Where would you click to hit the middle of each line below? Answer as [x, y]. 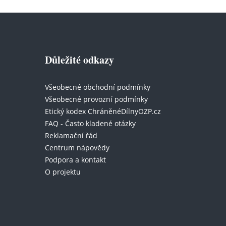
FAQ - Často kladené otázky [90, 123]
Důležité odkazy [79, 60]
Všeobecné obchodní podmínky [98, 87]
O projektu [63, 172]
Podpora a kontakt [75, 159]
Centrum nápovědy [77, 147]
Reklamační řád [71, 135]
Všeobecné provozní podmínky [96, 99]
